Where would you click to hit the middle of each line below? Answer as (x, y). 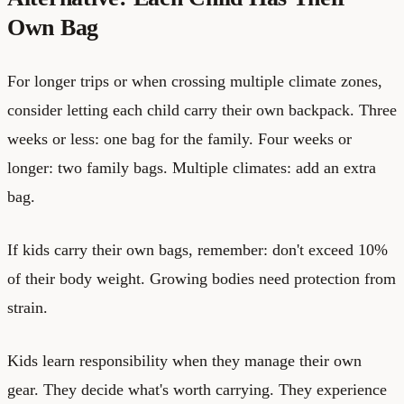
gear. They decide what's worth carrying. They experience (197, 389)
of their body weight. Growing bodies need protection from (202, 278)
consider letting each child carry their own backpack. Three (202, 110)
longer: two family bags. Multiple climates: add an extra (192, 167)
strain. (28, 307)
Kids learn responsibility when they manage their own (184, 360)
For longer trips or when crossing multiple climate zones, (195, 81)
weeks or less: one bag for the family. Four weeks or (179, 138)
